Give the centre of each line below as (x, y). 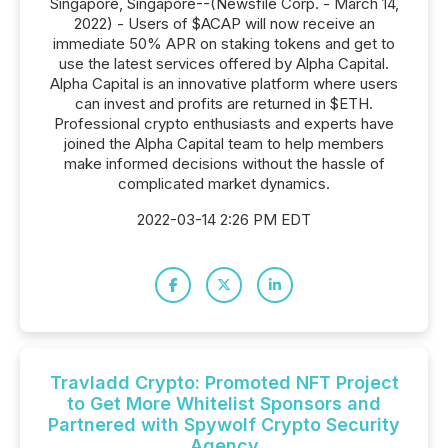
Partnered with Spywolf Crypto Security (224, 424)
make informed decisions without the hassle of (224, 163)
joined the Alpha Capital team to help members (224, 143)
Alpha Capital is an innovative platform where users (224, 83)
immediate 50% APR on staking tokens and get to (224, 43)
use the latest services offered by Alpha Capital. (224, 63)
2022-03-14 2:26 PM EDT (224, 219)
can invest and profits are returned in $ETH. (224, 103)
